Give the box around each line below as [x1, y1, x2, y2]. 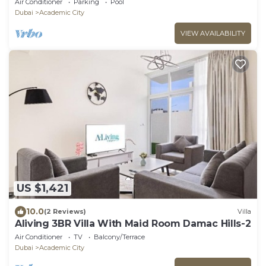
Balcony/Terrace [94, 232, 145, 241]
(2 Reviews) [44, 207, 86, 216]
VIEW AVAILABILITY [180, 29, 245, 38]
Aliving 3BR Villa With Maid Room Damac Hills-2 [15, 217, 251, 229]
